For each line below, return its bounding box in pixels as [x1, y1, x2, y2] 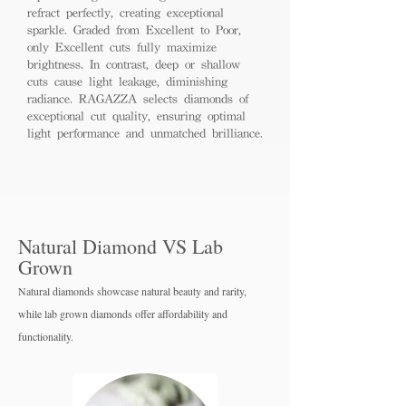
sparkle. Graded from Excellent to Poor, [27, 23, 241, 36]
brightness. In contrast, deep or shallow [27, 57, 240, 71]
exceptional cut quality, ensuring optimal [27, 109, 246, 122]
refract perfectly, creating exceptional [27, 5, 224, 19]
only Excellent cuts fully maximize [27, 40, 217, 53]
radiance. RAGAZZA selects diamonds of [27, 92, 248, 105]
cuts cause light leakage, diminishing [27, 74, 227, 88]
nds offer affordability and [117, 305, 227, 321]
